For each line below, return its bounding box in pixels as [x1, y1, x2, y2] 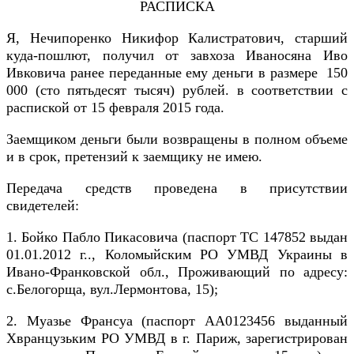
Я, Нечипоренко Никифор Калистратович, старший [6, 30, 348, 47]
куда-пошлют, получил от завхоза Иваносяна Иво [6, 47, 348, 64]
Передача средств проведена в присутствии [6, 180, 348, 197]
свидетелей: [6, 198, 79, 214]
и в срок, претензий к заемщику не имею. [6, 149, 262, 165]
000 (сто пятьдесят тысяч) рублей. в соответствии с [6, 82, 348, 99]
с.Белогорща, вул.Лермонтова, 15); [6, 281, 218, 298]
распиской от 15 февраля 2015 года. [6, 100, 224, 116]
